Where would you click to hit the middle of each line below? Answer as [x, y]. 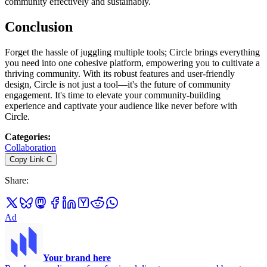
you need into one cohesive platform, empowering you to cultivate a [132, 63]
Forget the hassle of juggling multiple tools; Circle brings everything [132, 52]
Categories [26, 136]
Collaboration [30, 147]
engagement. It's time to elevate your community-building [113, 95]
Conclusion [39, 27]
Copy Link [27, 159]
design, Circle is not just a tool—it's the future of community [118, 84]
